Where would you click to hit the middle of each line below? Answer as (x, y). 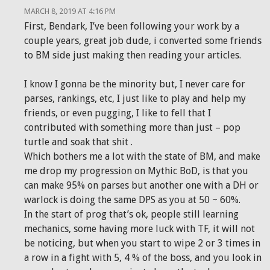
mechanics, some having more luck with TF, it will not (140, 229)
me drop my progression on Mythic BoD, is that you (136, 171)
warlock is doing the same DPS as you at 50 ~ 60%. (132, 200)
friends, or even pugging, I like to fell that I (118, 113)
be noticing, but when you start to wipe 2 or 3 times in (142, 243)
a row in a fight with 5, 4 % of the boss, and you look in (143, 258)
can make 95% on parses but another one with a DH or (141, 185)
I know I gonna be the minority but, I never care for (135, 84)
